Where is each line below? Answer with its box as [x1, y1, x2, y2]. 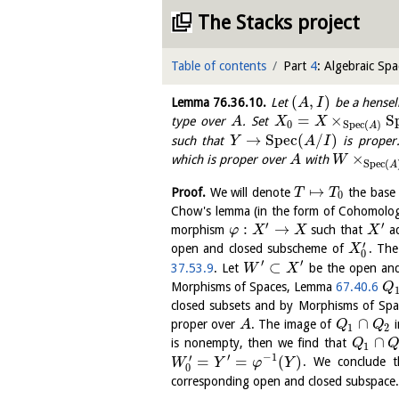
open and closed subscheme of [171, 241, 349, 256]
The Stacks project [198, 12, 360, 34]
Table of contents [171, 59, 266, 73]
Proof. [171, 184, 206, 199]
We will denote [206, 184, 295, 199]
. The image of [250, 317, 336, 332]
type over [171, 114, 232, 128]
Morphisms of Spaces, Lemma [171, 280, 336, 295]
